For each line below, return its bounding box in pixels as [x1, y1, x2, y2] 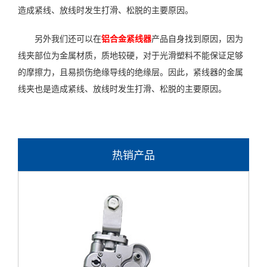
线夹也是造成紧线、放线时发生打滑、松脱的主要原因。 [18, 82, 226, 94]
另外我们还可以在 [35, 32, 101, 44]
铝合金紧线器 [101, 32, 151, 44]
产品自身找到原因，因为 [151, 32, 243, 44]
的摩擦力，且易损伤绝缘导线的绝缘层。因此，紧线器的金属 [18, 66, 243, 77]
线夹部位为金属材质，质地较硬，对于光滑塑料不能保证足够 [18, 49, 243, 61]
